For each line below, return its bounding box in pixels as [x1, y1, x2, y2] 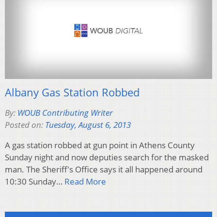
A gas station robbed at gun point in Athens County [5, 139, 195, 151]
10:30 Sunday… [5, 176, 64, 187]
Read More [64, 176, 106, 187]
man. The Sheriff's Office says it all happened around [5, 164, 202, 175]
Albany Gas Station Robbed [5, 85, 139, 100]
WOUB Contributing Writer [17, 107, 113, 119]
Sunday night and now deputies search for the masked [5, 152, 209, 163]
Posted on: [5, 119, 45, 131]
